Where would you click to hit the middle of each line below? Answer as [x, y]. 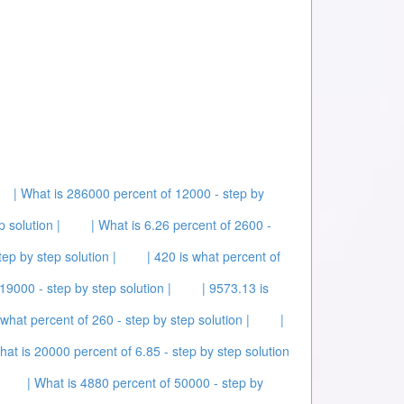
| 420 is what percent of [214, 256]
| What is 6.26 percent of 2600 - [181, 225]
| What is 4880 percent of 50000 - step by [145, 382]
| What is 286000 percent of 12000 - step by [139, 193]
